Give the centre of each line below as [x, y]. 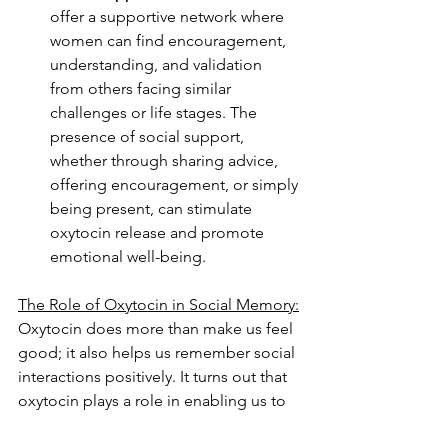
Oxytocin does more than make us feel [157, 328]
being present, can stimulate [153, 208]
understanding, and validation [158, 64]
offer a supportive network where [169, 16]
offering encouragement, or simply [176, 184]
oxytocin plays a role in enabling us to [154, 400]
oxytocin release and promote [159, 232]
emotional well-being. [128, 256]
